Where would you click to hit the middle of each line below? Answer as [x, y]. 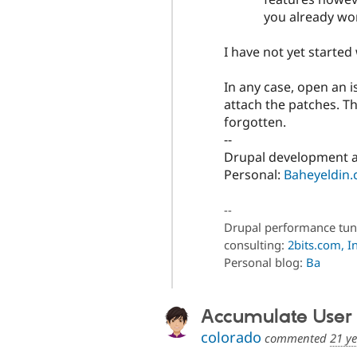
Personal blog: [265, 263]
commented [296, 338]
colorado [231, 337]
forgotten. [255, 122]
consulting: [255, 245]
